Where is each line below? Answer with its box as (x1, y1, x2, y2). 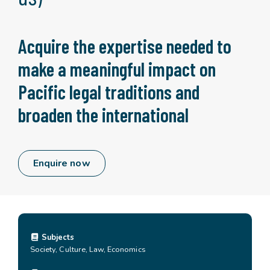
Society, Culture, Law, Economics (30, 244, 146, 255)
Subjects (40, 232, 75, 243)
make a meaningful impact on (18, 57, 216, 80)
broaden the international (18, 103, 189, 126)
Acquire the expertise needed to (18, 34, 232, 57)
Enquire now (33, 157, 90, 170)
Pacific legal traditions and (18, 80, 200, 103)
